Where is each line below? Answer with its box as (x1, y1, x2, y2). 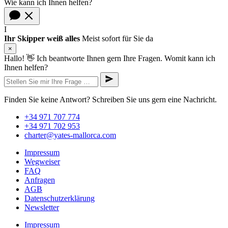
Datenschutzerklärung (24, 194, 95, 203)
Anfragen (24, 176, 55, 185)
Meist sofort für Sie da (82, 34, 153, 43)
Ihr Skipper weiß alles (4, 34, 80, 43)
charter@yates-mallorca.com (24, 131, 116, 140)
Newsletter (24, 203, 59, 212)
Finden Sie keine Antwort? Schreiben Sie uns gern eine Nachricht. (4, 95, 217, 104)
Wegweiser (24, 157, 60, 166)
